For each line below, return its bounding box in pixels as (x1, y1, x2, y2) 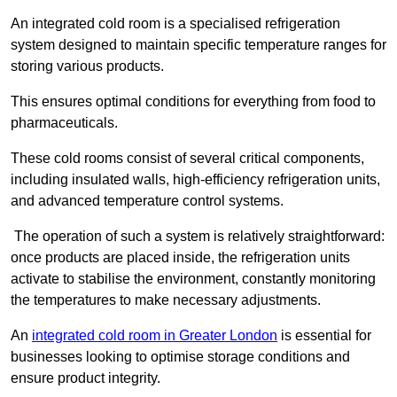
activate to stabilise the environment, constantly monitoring (11, 271, 376, 287)
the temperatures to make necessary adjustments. (11, 292, 321, 308)
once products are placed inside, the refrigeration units (11, 250, 350, 266)
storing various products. (11, 58, 164, 74)
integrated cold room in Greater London (32, 328, 277, 344)
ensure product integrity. (11, 370, 160, 386)
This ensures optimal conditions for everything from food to (11, 94, 376, 110)
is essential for (277, 328, 371, 344)
